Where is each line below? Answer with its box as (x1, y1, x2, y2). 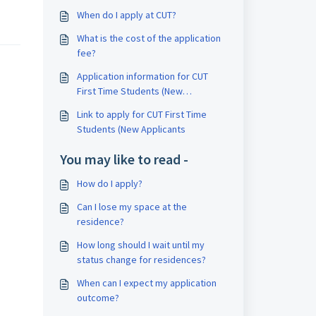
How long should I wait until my (76, 238, 205, 251)
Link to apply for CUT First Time (76, 108, 207, 121)
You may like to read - (59, 150, 188, 168)
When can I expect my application (76, 276, 217, 289)
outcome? (76, 291, 119, 304)
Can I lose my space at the (76, 200, 187, 213)
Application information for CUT (76, 70, 208, 83)
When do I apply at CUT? (76, 8, 176, 21)
